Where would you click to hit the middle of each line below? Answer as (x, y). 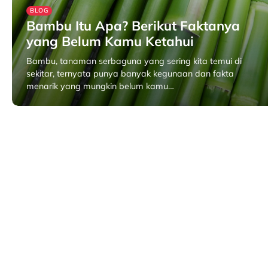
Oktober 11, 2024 (124, 106)
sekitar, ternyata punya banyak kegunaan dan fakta (130, 74)
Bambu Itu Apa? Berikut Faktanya (133, 26)
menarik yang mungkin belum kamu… (100, 86)
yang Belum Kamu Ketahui (110, 41)
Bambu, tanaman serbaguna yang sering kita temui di (134, 61)
